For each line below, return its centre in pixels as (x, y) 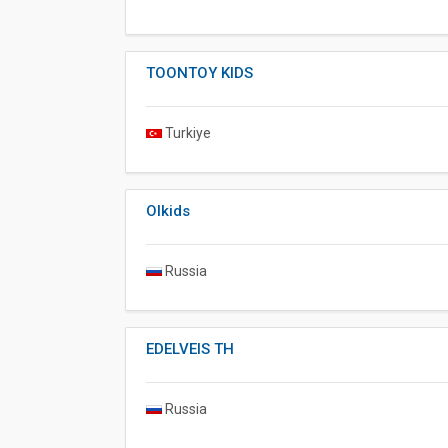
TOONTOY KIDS (199, 73)
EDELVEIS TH (190, 349)
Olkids (168, 211)
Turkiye (186, 133)
